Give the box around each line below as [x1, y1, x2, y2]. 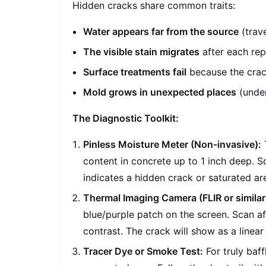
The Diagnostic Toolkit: [72, 112, 179, 125]
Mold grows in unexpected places [83, 86, 237, 99]
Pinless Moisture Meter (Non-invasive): [83, 138, 262, 151]
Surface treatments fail [83, 66, 187, 78]
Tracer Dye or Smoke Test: [83, 245, 204, 258]
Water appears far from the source [83, 26, 239, 38]
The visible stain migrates [83, 46, 200, 58]
